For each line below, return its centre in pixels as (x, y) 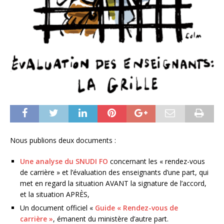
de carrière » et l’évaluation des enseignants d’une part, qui (114, 172)
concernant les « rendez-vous (156, 161)
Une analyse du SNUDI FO (64, 161)
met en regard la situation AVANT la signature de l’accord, (113, 183)
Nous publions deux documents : (63, 140)
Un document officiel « (57, 207)
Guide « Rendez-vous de (136, 207)
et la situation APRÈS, (55, 194)
